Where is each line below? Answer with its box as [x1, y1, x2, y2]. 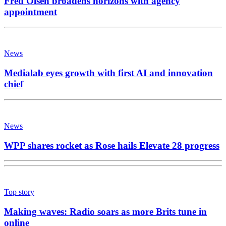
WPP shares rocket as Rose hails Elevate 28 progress [4, 140, 219, 151]
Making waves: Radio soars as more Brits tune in [4, 206, 207, 217]
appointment [4, 6, 57, 17]
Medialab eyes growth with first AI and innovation [4, 68, 213, 79]
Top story [4, 188, 34, 197]
